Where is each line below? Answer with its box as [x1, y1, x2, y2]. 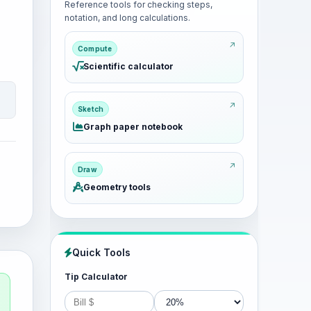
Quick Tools [72, 246, 131, 258]
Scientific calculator [83, 61, 174, 72]
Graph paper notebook [83, 121, 183, 132]
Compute [78, 44, 112, 53]
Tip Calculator [65, 271, 128, 282]
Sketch [78, 105, 104, 113]
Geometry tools [83, 182, 151, 192]
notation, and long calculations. [65, 12, 190, 23]
